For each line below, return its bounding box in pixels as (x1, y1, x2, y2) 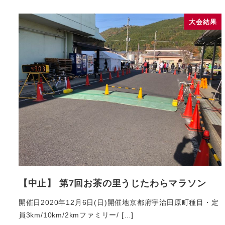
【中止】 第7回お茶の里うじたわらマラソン (18, 178, 206, 189)
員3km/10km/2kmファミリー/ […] (18, 210, 134, 219)
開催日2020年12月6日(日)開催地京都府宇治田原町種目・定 (18, 198, 219, 206)
